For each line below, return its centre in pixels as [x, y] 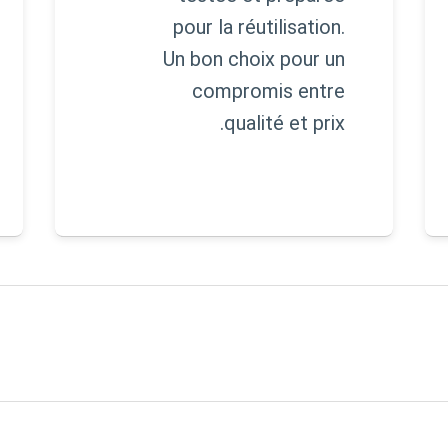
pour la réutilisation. [258, 26]
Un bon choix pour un [253, 58]
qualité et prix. [284, 122]
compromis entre [268, 90]
